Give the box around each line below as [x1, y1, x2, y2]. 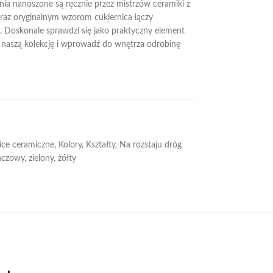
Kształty [85, 141, 115, 149]
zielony [28, 154, 54, 163]
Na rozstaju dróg [119, 141, 182, 149]
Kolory [58, 141, 82, 149]
